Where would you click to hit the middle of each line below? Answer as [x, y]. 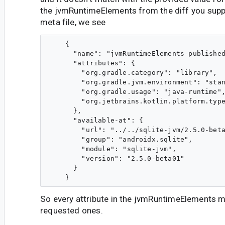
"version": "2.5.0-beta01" [117, 159]
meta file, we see [73, 22]
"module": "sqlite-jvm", [113, 149]
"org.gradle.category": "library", [133, 73]
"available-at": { [96, 121]
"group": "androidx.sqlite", [121, 140]
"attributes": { [92, 63]
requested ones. [72, 211]
